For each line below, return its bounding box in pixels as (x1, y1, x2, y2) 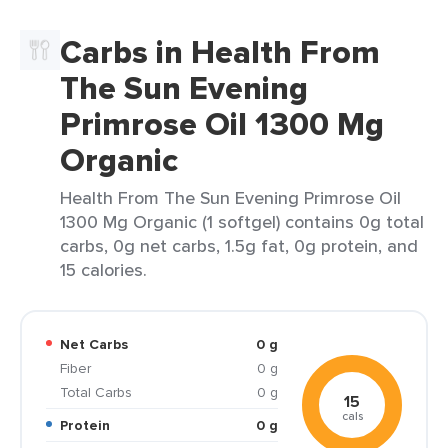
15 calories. (60, 257, 147, 282)
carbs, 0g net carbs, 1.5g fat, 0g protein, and (60, 233, 418, 258)
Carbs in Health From (60, 28, 380, 76)
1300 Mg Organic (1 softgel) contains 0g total (60, 209, 424, 234)
